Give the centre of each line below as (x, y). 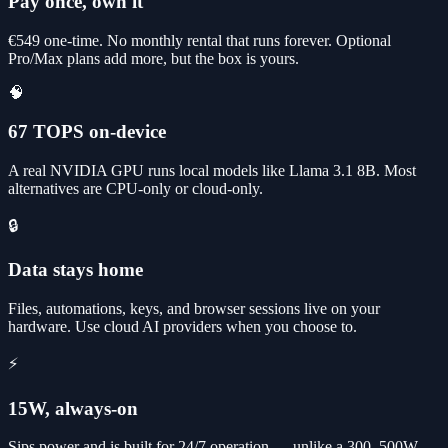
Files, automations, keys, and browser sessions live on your (194, 309)
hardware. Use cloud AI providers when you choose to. (182, 327)
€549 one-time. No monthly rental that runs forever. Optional (199, 41)
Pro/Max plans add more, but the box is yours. (153, 59)
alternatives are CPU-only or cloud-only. (135, 188)
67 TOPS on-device (87, 131)
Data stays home (75, 270)
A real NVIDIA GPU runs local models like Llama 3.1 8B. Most (212, 170)
